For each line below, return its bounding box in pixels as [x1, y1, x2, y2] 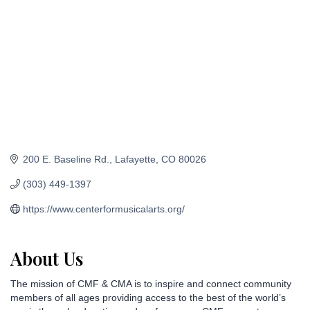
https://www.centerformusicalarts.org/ [22, 203, 185, 215]
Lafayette [114, 153, 156, 165]
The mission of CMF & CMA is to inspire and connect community [10, 277, 291, 289]
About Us [10, 246, 83, 271]
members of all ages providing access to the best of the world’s [10, 291, 286, 303]
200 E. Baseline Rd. [22, 153, 109, 165]
